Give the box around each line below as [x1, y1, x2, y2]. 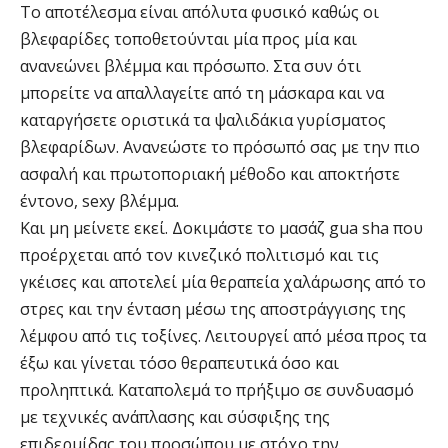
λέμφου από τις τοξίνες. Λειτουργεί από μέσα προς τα [20, 324, 426, 347]
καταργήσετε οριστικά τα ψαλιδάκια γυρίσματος [20, 108, 386, 131]
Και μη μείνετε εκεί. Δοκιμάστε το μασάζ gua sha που [20, 216, 423, 239]
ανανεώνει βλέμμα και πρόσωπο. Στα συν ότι [20, 54, 361, 77]
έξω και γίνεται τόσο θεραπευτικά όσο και [20, 351, 339, 374]
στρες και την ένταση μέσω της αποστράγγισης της [20, 297, 406, 320]
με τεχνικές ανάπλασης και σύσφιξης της [20, 405, 330, 428]
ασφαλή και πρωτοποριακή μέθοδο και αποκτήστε [20, 162, 400, 185]
